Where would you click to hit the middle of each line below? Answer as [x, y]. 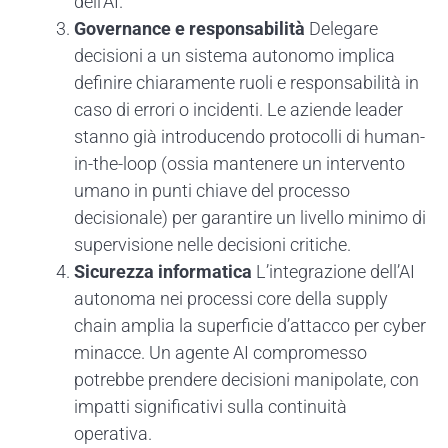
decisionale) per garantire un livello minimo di [250, 217]
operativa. [113, 433]
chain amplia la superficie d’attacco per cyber [250, 325]
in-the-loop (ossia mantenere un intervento [239, 163]
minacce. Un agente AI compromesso [220, 352]
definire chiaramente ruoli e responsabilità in [246, 82]
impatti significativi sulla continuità [210, 406]
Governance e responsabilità [189, 28]
